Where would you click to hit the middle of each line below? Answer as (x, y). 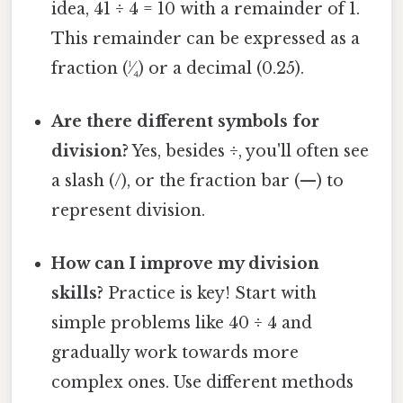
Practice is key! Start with (210, 294)
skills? (78, 294)
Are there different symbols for (186, 121)
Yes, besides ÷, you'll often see (249, 151)
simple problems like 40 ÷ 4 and (182, 323)
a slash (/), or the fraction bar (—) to (198, 180)
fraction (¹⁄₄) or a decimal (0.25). (178, 68)
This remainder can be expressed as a (206, 38)
